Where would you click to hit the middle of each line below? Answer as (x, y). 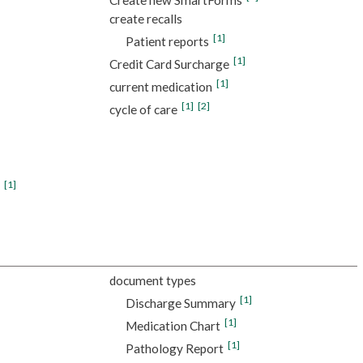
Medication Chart (173, 326)
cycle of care (143, 109)
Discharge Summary (180, 303)
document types (152, 281)
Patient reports (167, 41)
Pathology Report (174, 349)
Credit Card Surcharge (169, 64)
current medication (160, 86)
